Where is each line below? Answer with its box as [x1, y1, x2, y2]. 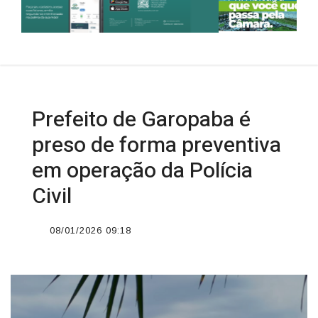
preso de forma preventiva [32, 128, 281, 160]
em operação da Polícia [32, 154, 253, 186]
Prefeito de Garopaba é [32, 103, 251, 135]
